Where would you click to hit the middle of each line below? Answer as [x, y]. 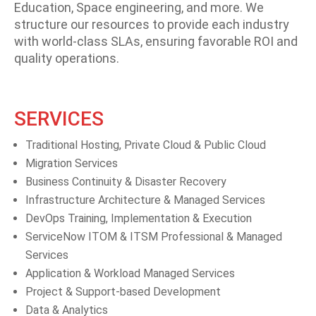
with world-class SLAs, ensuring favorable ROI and [156, 41]
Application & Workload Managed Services [130, 273]
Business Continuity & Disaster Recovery [126, 181]
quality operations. [67, 58]
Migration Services [72, 163]
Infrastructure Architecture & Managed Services [145, 200]
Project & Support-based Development [123, 291]
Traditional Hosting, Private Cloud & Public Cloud [146, 145]
